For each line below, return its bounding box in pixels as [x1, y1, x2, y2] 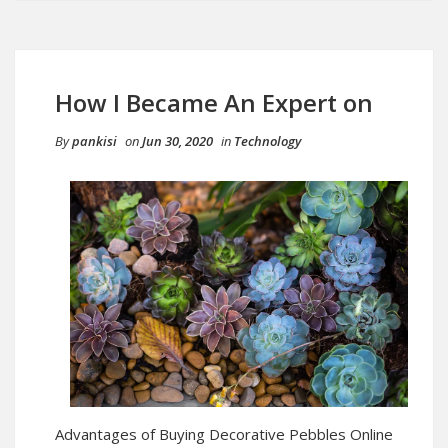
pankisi [72, 132, 117, 151]
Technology [234, 132, 301, 151]
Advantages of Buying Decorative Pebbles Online [55, 423, 393, 444]
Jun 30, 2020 [142, 132, 213, 151]
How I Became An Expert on [55, 86, 373, 120]
